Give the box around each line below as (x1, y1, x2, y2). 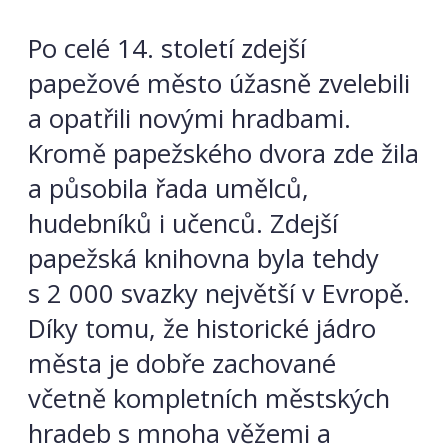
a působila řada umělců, (28, 171, 309, 207)
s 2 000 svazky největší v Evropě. (28, 276, 410, 312)
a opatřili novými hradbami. (28, 101, 351, 137)
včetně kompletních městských (28, 381, 390, 417)
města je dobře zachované (28, 346, 336, 382)
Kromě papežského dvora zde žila (28, 136, 419, 172)
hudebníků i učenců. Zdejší (28, 206, 338, 242)
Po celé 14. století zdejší (28, 31, 306, 67)
